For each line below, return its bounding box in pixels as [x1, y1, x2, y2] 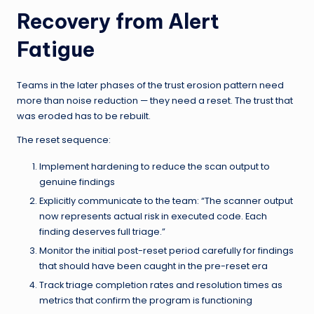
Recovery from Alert [17, 8, 219, 34]
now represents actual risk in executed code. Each [39, 210, 267, 222]
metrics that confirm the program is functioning [39, 294, 252, 306]
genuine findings [39, 175, 115, 188]
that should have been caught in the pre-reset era [39, 259, 268, 272]
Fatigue [17, 36, 95, 62]
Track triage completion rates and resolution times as [39, 278, 282, 291]
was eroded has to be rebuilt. [17, 109, 151, 122]
